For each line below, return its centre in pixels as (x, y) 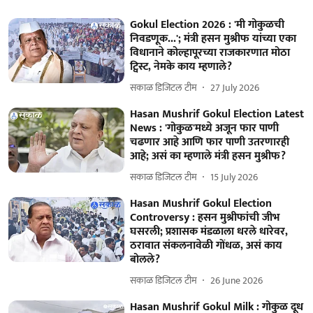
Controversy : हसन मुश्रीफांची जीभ (205, 217)
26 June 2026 (237, 281)
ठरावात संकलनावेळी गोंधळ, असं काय (206, 245)
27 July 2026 (235, 88)
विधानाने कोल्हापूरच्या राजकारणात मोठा (210, 52)
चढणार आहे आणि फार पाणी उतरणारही (210, 142)
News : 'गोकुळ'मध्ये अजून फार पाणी (205, 128)
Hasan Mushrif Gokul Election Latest (217, 114)
